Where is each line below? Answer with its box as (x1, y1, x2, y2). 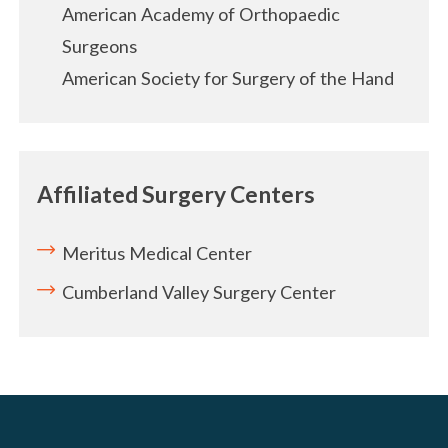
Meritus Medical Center (62, 241, 253, 264)
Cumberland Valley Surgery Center (62, 281, 337, 304)
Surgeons (62, 35, 138, 58)
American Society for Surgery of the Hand (62, 67, 395, 90)
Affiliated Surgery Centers (37, 180, 316, 209)
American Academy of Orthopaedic (62, 3, 341, 26)
